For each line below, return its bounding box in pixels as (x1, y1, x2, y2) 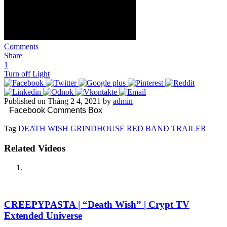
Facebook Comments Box (9, 105, 102, 115)
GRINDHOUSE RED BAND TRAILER (70, 124, 206, 133)
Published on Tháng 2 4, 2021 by (4, 96, 113, 105)
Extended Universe (4, 210, 82, 221)
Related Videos (4, 142, 65, 154)
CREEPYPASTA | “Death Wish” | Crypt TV (4, 199, 190, 210)
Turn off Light (4, 69, 50, 78)
